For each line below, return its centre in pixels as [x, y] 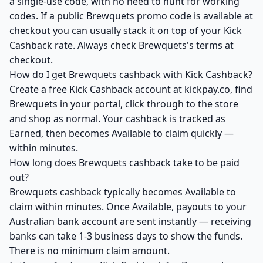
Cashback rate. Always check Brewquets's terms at [122, 45]
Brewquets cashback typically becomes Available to [123, 192]
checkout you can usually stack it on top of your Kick [126, 31]
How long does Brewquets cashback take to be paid [124, 163]
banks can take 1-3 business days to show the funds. [126, 236]
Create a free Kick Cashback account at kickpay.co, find [131, 89]
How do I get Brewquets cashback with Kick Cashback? [131, 75]
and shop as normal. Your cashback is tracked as [117, 119]
